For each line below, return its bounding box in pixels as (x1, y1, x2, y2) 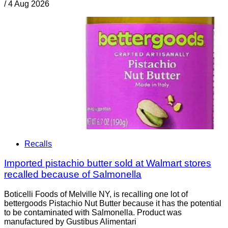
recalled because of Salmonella (4, 169, 141, 180)
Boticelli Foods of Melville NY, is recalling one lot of (4, 190, 188, 199)
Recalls (24, 139, 52, 148)
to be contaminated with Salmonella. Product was (4, 208, 182, 217)
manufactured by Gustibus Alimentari (4, 217, 136, 226)
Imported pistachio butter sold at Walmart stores (4, 158, 211, 169)
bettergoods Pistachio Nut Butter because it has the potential (4, 199, 221, 208)
